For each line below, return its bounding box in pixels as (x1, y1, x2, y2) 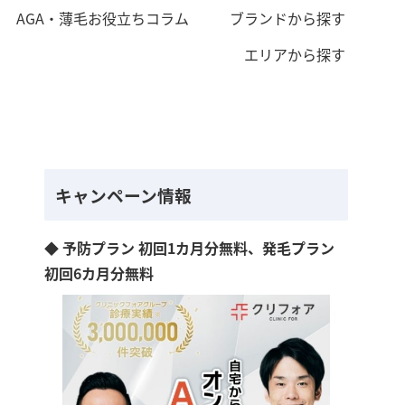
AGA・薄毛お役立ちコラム (15, 7, 189, 29)
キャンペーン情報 (55, 183, 192, 207)
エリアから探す (243, 43, 345, 65)
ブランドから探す (229, 7, 345, 29)
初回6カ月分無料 (44, 262, 154, 284)
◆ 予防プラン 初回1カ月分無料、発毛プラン (44, 237, 334, 259)
